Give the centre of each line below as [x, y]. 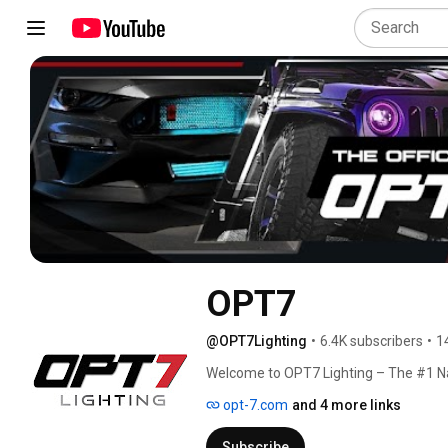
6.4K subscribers [371, 340]
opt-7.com [254, 404]
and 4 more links [346, 404]
